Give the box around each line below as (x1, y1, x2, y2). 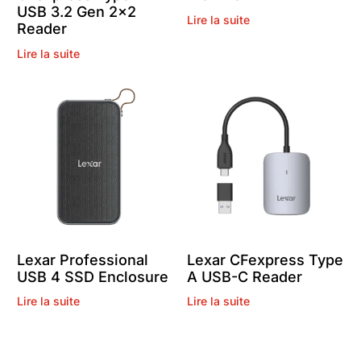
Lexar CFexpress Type (186, 251, 343, 268)
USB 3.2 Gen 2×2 (17, 3, 137, 21)
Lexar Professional (17, 251, 149, 268)
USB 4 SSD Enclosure (17, 268, 169, 285)
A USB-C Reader (186, 268, 302, 285)
